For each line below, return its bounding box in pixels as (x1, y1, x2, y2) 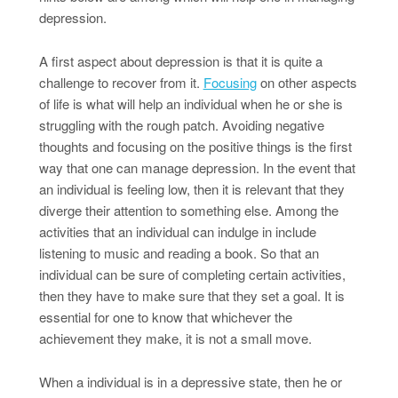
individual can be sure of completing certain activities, (38, 265, 346, 284)
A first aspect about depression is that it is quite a (38, 52, 322, 71)
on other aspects (256, 73, 357, 92)
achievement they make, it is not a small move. (38, 329, 312, 348)
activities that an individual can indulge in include (38, 222, 316, 242)
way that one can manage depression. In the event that (38, 158, 355, 178)
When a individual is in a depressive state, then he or (38, 372, 342, 392)
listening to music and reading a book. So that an (38, 243, 319, 263)
